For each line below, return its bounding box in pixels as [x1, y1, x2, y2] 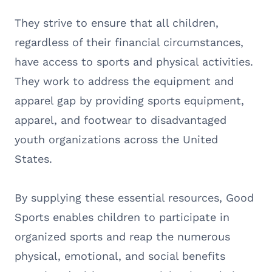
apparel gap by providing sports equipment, [15, 93, 244, 107]
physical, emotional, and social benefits [15, 249, 225, 262]
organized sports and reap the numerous [15, 229, 230, 243]
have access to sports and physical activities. [15, 55, 253, 68]
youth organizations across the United [15, 132, 218, 146]
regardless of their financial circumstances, [15, 35, 243, 49]
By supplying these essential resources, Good [15, 191, 254, 204]
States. [15, 152, 56, 165]
